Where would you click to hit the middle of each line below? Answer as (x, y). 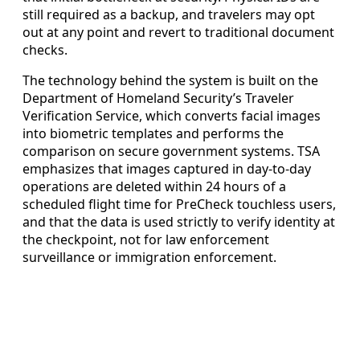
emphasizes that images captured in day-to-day (167, 168)
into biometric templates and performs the (153, 133)
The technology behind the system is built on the (170, 80)
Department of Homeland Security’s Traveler (158, 98)
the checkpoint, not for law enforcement (146, 239)
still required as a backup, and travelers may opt (169, 14)
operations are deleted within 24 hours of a (154, 186)
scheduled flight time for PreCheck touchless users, (179, 204)
